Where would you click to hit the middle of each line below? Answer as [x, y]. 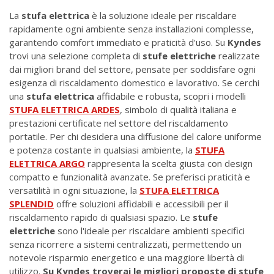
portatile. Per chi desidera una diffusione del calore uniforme [135, 136]
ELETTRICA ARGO [47, 163]
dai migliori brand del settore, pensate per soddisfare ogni [132, 69]
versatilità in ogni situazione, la [74, 190]
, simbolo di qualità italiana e [178, 109]
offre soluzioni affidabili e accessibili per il [141, 204]
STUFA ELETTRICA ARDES [65, 109]
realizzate [238, 56]
